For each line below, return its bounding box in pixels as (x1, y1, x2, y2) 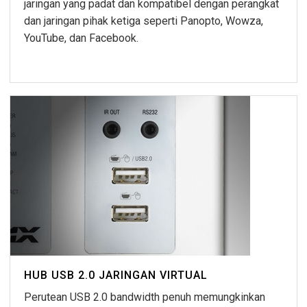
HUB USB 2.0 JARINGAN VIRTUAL (24, 269, 208, 282)
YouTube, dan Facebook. (24, 32, 138, 45)
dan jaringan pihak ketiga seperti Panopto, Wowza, (24, 14, 263, 28)
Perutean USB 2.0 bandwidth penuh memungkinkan (24, 291, 265, 304)
